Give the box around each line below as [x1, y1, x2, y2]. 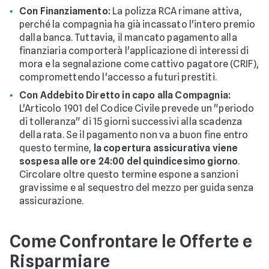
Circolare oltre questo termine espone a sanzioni [19, 168, 238, 180]
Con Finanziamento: [19, 5, 110, 17]
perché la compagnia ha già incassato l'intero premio [19, 18, 256, 30]
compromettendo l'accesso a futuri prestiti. [19, 71, 217, 83]
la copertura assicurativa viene [93, 142, 238, 154]
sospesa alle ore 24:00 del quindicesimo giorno [19, 155, 238, 167]
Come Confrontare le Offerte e [10, 231, 253, 252]
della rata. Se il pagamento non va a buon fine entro [19, 128, 249, 141]
